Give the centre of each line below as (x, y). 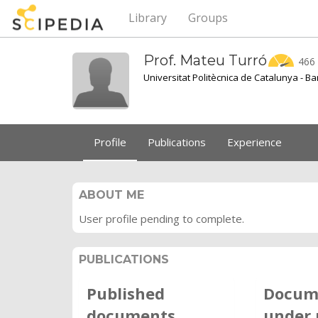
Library (148, 18)
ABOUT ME (111, 195)
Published (126, 293)
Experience (254, 142)
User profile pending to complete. (161, 219)
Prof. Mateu (186, 61)
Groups (208, 18)
